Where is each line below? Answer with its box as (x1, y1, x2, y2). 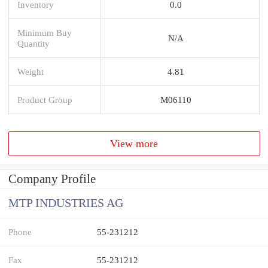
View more (110, 137, 159, 150)
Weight (17, 66, 44, 77)
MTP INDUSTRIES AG (8, 197, 123, 210)
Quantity (17, 38, 50, 48)
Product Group (17, 94, 72, 105)
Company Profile (8, 172, 96, 187)
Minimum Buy (17, 27, 72, 38)
